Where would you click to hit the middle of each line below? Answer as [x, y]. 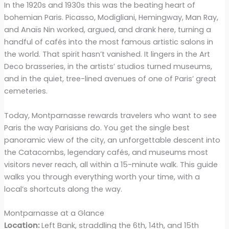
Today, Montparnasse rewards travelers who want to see [110, 115]
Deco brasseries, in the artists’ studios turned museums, [108, 67]
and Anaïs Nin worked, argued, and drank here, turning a [107, 30]
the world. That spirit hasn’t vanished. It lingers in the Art [107, 54]
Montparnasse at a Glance [54, 213]
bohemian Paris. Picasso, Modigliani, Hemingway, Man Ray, [111, 18]
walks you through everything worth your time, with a [102, 177]
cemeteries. [26, 91]
